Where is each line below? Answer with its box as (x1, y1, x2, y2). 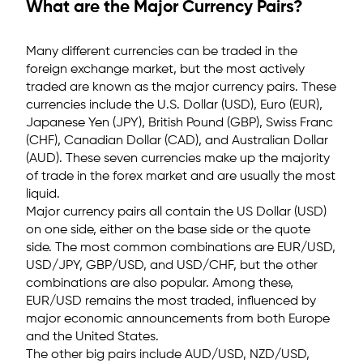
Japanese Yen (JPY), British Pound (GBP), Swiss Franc (26, 117, 333, 130)
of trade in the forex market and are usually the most (26, 170, 335, 183)
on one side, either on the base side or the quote (26, 224, 310, 237)
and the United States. (26, 331, 159, 344)
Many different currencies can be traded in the (26, 45, 297, 58)
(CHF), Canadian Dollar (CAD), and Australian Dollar (26, 135, 328, 147)
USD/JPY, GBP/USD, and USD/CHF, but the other (26, 259, 318, 272)
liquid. (26, 188, 60, 201)
